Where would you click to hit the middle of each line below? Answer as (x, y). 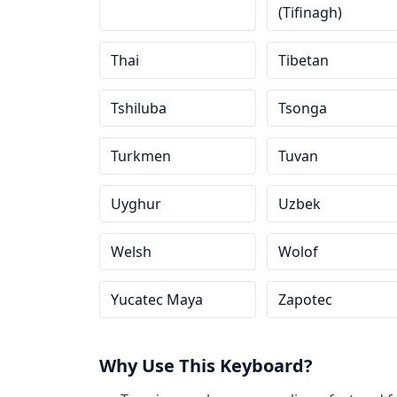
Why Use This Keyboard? (206, 366)
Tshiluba (139, 108)
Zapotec (305, 300)
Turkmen (141, 156)
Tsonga (302, 108)
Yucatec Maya (157, 300)
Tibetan (303, 60)
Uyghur (136, 204)
